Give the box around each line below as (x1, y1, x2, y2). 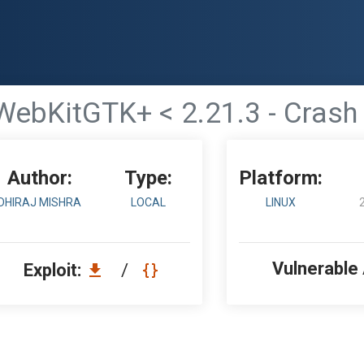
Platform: (239, 167, 323, 189)
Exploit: (24, 260, 85, 280)
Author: (6, 167, 72, 189)
